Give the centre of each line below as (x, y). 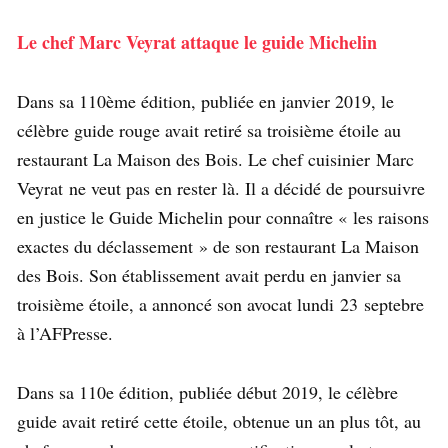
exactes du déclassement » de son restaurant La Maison (218, 245)
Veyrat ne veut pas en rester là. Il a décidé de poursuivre (221, 187)
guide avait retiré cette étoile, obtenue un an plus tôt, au (219, 420)
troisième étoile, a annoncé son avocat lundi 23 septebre (220, 303)
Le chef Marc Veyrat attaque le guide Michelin (197, 41)
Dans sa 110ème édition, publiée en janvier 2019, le (205, 100)
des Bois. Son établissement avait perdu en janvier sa (209, 274)
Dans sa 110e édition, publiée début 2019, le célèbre (207, 391)
